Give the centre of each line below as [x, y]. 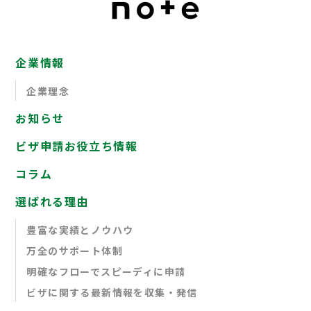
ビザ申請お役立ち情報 [77, 146]
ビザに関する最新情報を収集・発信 [112, 293]
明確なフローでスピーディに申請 [106, 272]
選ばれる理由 [52, 202]
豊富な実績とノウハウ [80, 230]
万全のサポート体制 [75, 251]
